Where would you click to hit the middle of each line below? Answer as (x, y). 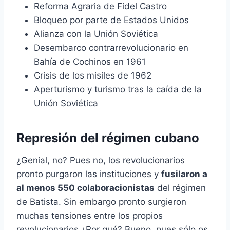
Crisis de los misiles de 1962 (93, 76)
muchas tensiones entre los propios (90, 216)
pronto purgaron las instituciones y (89, 174)
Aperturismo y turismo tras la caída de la (118, 90)
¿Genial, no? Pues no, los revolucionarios (101, 160)
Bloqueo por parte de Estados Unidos (111, 20)
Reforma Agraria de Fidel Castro (100, 6)
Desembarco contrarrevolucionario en (111, 48)
